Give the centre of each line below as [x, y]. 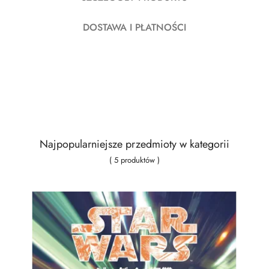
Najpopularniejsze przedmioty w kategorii [134, 144]
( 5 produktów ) [134, 160]
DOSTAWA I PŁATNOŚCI [134, 28]
